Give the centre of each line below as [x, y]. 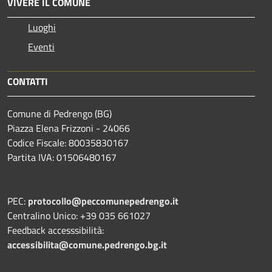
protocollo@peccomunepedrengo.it [103, 201]
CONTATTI [28, 82]
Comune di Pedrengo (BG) [59, 114]
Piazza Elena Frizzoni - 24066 [69, 128]
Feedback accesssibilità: [56, 230]
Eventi [41, 47]
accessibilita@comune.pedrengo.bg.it [87, 245]
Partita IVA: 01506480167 [62, 158]
